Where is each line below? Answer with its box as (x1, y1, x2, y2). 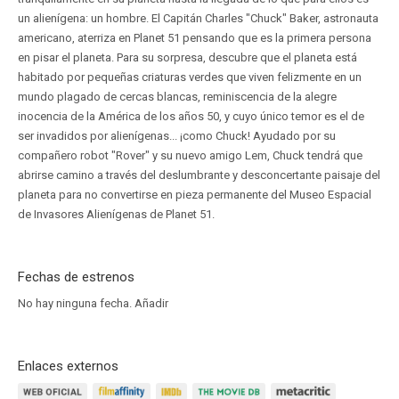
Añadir (134, 297, 168, 310)
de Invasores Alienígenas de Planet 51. (18, 208, 215, 221)
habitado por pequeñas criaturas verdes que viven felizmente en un (18, 70, 362, 84)
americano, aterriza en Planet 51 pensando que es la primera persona (18, 31, 371, 45)
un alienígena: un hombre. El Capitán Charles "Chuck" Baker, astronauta (18, 12, 379, 25)
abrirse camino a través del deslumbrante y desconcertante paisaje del (18, 168, 380, 182)
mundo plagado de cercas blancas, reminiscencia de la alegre (18, 90, 337, 103)
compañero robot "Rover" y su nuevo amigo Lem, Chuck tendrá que (18, 149, 362, 162)
